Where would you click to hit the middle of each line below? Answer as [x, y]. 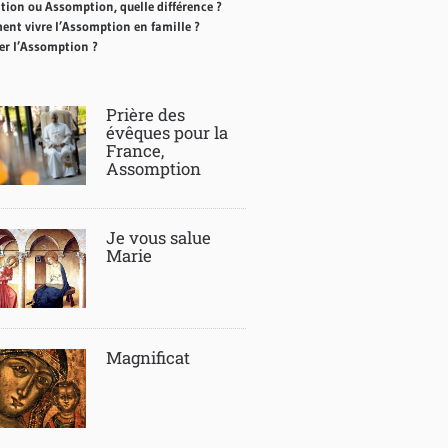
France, [134, 150]
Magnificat [147, 357]
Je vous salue [158, 237]
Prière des [145, 114]
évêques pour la [166, 132]
